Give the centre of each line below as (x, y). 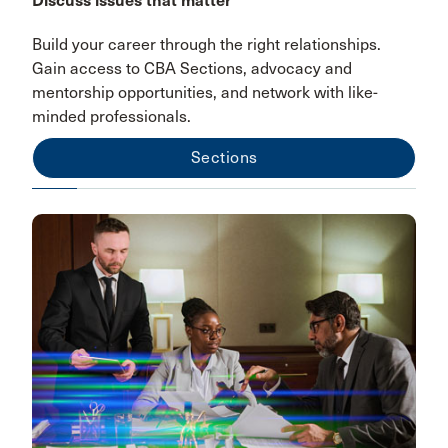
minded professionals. (111, 117)
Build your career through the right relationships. (206, 45)
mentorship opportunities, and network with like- (205, 93)
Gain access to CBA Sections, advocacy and (192, 69)
